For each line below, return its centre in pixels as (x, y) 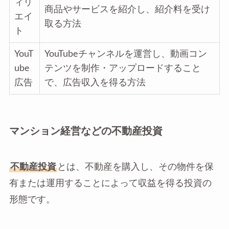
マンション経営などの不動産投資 (86, 132)
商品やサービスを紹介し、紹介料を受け (127, 10)
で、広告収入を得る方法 (95, 83)
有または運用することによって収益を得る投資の (110, 183)
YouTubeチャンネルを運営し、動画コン (125, 54)
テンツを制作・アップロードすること (122, 68)
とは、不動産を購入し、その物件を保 (135, 167)
